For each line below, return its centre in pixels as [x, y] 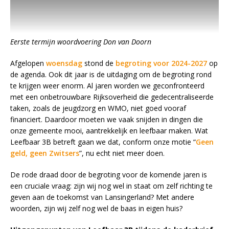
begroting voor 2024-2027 [161, 63]
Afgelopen [28, 63]
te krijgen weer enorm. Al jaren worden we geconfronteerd [107, 85]
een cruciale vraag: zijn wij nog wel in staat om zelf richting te [111, 186]
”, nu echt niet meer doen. [122, 153]
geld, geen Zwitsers [45, 153]
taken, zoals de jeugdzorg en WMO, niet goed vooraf [98, 108]
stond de [99, 63]
